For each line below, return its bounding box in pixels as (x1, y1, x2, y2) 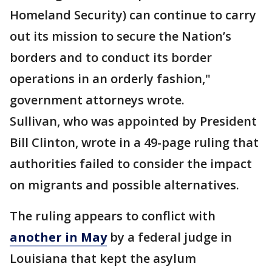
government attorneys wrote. (10, 92, 185, 108)
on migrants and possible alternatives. (10, 177, 239, 193)
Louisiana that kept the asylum (10, 250, 196, 267)
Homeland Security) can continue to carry (10, 7, 256, 23)
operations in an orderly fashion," (10, 70, 211, 87)
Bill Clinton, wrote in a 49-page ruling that (10, 134, 259, 151)
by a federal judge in (107, 229, 232, 245)
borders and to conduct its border (10, 49, 212, 66)
